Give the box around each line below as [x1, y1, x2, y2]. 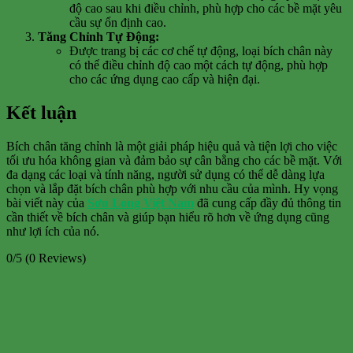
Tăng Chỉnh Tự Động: [38, 30, 159, 44]
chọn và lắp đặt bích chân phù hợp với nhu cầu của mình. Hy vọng [6, 181, 338, 195]
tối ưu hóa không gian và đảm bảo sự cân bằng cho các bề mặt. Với [6, 153, 342, 167]
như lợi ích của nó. [6, 224, 99, 238]
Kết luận [6, 102, 76, 124]
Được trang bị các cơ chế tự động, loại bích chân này [69, 44, 333, 58]
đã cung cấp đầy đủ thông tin [194, 195, 341, 210]
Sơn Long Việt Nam [87, 195, 194, 210]
